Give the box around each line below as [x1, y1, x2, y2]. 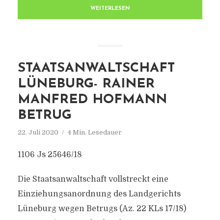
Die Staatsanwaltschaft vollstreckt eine [17, 175, 168, 184]
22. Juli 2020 [17, 129, 58, 136]
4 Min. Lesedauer [67, 129, 122, 136]
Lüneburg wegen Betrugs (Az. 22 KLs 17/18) [17, 204, 186, 213]
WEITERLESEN [90, 6, 130, 11]
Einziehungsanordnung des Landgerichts [17, 190, 181, 198]
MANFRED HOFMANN [17, 93, 167, 107]
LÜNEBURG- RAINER [17, 78, 155, 91]
